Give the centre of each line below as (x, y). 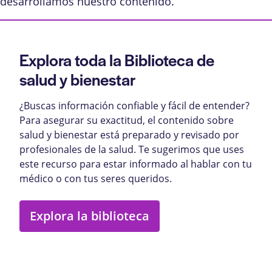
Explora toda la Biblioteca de (117, 59)
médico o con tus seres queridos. (96, 178)
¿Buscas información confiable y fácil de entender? (134, 105)
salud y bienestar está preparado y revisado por (129, 134)
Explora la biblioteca (90, 216)
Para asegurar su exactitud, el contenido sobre (127, 120)
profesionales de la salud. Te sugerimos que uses (132, 149)
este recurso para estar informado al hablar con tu (136, 163)
